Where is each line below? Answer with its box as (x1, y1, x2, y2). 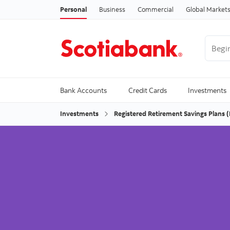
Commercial (138, 5, 174, 13)
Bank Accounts (60, 85, 107, 95)
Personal (60, 5, 87, 13)
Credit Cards (128, 85, 167, 95)
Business (99, 5, 125, 13)
